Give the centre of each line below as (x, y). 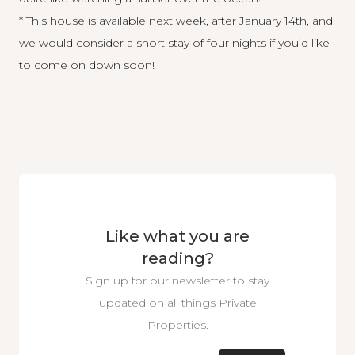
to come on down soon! (87, 65)
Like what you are (177, 236)
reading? (177, 258)
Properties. (177, 325)
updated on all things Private (177, 303)
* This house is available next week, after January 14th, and (176, 21)
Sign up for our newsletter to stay (177, 281)
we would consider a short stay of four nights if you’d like (174, 43)
